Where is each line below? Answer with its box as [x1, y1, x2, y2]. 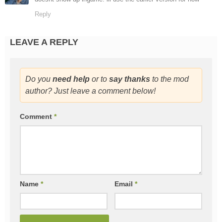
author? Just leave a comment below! [25, 87, 156, 96]
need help [53, 75, 90, 84]
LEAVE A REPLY [10, 37, 78, 48]
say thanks [109, 75, 150, 84]
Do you [25, 75, 53, 84]
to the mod [150, 75, 189, 84]
